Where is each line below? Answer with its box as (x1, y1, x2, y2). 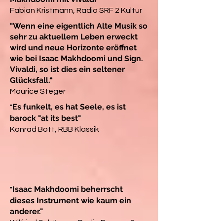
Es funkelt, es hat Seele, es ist (12, 102, 126, 111)
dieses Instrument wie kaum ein (10, 195, 131, 205)
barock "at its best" (10, 113, 81, 123)
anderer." (10, 206, 43, 216)
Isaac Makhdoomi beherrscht (12, 184, 123, 194)
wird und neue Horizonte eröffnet (10, 42, 137, 52)
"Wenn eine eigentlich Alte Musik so (10, 21, 147, 31)
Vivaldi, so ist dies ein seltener (10, 64, 125, 74)
